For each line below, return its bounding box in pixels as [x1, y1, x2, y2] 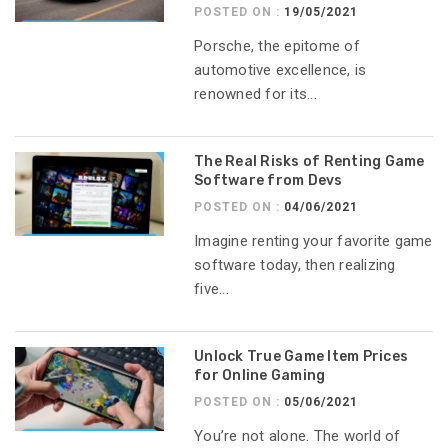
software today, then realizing [194, 256, 396, 275]
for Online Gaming [194, 367, 326, 385]
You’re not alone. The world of [194, 427, 401, 446]
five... [194, 280, 229, 299]
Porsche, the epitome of [194, 37, 360, 56]
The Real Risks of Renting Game [194, 153, 425, 171]
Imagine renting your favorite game [194, 232, 433, 251]
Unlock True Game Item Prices [194, 348, 409, 366]
